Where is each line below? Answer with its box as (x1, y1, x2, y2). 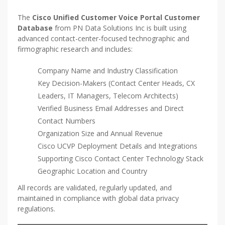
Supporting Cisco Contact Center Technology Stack (38, 154, 203, 164)
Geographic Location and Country (38, 166, 147, 176)
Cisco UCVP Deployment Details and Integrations (38, 141, 197, 151)
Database (18, 23, 53, 33)
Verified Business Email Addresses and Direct (38, 103, 184, 114)
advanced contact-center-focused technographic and (18, 34, 189, 44)
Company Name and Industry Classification (38, 66, 178, 76)
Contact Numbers (38, 116, 95, 126)
